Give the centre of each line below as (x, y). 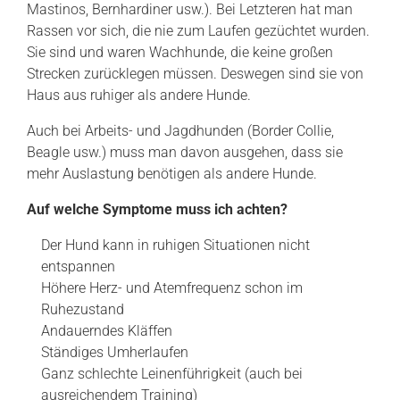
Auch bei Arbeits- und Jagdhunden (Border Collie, (180, 131)
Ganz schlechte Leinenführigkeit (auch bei (172, 374)
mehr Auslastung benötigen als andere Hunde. (172, 174)
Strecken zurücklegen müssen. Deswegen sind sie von (195, 74)
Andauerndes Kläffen (107, 331)
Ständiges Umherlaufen (115, 352)
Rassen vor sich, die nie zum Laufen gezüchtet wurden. (198, 31)
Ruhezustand (83, 309)
